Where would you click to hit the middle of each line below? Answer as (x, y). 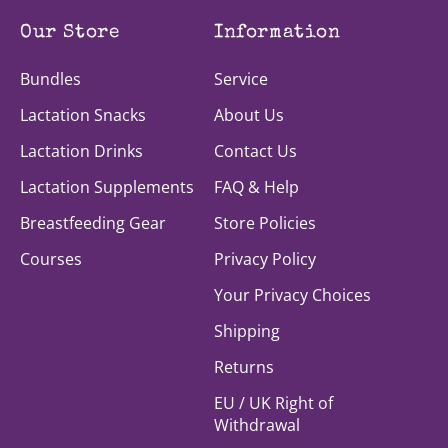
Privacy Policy (265, 259)
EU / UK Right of (273, 403)
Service (241, 79)
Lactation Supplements (107, 187)
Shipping (247, 331)
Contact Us (255, 151)
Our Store (70, 34)
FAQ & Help (256, 187)
